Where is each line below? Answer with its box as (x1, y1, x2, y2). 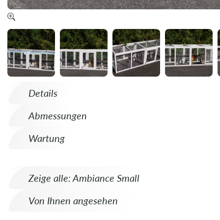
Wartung (28, 131, 65, 144)
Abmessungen (28, 108, 87, 122)
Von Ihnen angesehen (28, 193, 118, 207)
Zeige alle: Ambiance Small (28, 170, 140, 184)
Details (28, 85, 57, 99)
